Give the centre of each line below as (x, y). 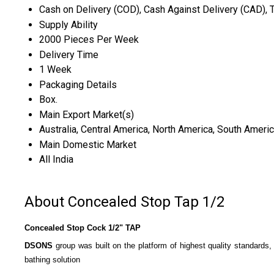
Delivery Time (69, 54)
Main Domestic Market (88, 144)
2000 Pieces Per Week (89, 39)
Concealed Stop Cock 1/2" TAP (83, 228)
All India (56, 159)
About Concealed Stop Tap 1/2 (124, 202)
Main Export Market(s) (87, 114)
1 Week (55, 69)
